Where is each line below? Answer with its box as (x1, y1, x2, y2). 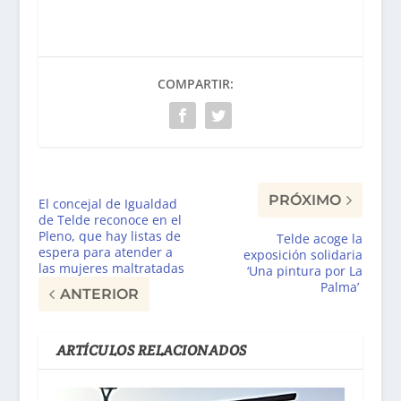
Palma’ (320, 278, 363, 296)
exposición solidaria (243, 246, 363, 264)
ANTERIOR (59, 286, 139, 303)
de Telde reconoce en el (38, 211, 182, 229)
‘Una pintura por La (247, 262, 363, 280)
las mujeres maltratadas (38, 260, 184, 277)
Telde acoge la (277, 230, 363, 248)
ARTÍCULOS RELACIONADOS (55, 341, 247, 361)
